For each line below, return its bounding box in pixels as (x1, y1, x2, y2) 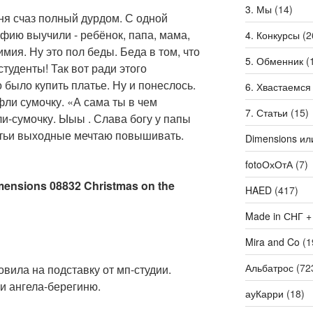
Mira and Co (245, 235, 300, 249)
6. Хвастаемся (245, 80, 311, 94)
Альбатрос (245, 261, 293, 275)
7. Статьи (245, 105, 288, 120)
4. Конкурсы (245, 28, 300, 43)
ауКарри (245, 286, 284, 301)
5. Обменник (245, 54, 303, 68)
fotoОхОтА (245, 157, 293, 172)
